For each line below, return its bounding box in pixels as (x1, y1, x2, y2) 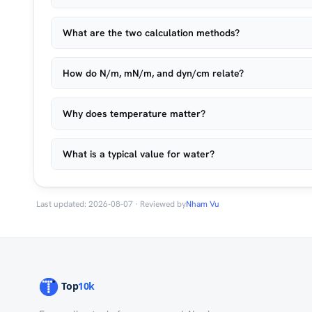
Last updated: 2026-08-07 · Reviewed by (36, 198, 186, 210)
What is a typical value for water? (63, 148, 214, 160)
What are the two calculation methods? (63, 26, 240, 39)
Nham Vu (186, 198, 219, 210)
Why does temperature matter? (63, 107, 205, 120)
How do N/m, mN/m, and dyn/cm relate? (63, 67, 244, 79)
